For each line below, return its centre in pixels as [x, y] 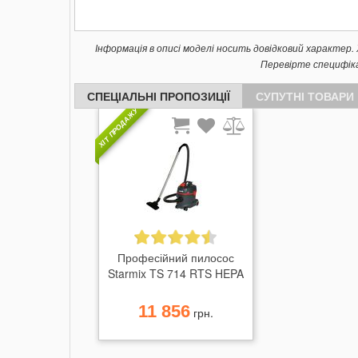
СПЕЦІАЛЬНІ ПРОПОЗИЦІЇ [159, 96]
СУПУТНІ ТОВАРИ [305, 96]
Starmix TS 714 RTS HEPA [176, 273]
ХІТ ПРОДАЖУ [118, 128]
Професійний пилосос [176, 257]
